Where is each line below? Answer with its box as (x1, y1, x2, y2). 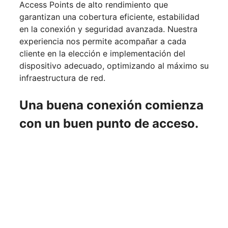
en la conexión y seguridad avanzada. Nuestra (19, 24, 197, 35)
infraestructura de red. (19, 73, 105, 83)
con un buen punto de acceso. (19, 116, 198, 131)
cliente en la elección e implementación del (19, 48, 185, 59)
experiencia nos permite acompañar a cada (19, 36, 186, 47)
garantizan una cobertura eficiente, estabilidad (19, 12, 199, 22)
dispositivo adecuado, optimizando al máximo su (19, 61, 209, 71)
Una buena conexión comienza (19, 98, 204, 113)
